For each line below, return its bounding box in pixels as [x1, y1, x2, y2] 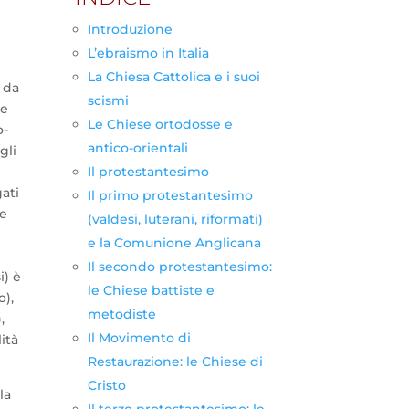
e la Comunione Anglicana [87, 234, 261, 251]
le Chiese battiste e [87, 281, 215, 299]
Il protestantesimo [87, 163, 209, 180]
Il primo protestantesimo [87, 186, 253, 204]
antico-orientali [87, 139, 188, 156]
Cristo [87, 376, 126, 393]
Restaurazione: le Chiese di [87, 352, 263, 370]
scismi [87, 91, 129, 109]
